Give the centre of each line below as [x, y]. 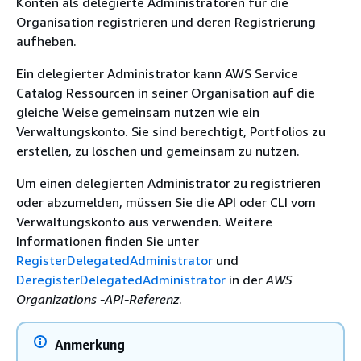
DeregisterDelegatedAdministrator [121, 280]
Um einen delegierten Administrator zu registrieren [168, 183]
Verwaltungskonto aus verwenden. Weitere [144, 222]
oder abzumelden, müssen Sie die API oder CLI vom [166, 202]
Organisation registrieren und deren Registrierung [166, 22]
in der [246, 280]
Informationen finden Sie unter [108, 241]
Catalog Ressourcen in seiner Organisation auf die [166, 93]
